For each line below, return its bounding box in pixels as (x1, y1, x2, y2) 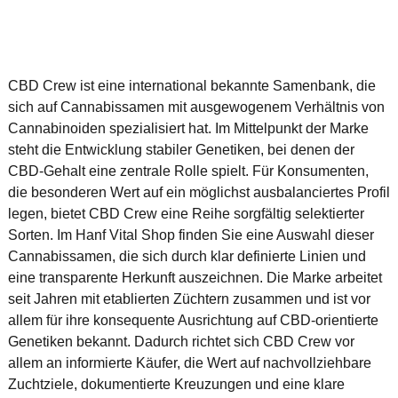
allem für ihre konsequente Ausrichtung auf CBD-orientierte (7, 313, 378, 328)
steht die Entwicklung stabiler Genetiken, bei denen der (7, 142, 354, 157)
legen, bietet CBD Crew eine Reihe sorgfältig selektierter (7, 206, 364, 221)
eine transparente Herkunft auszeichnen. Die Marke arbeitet (7, 270, 382, 285)
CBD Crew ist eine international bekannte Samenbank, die (7, 78, 376, 93)
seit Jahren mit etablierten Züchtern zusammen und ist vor (7, 291, 370, 306)
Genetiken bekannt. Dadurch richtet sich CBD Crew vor (7, 334, 354, 349)
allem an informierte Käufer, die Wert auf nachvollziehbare (7, 355, 371, 370)
